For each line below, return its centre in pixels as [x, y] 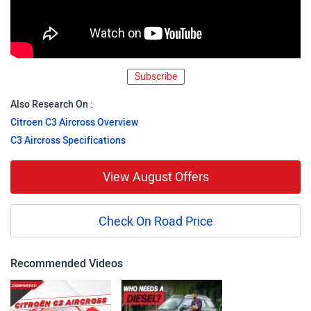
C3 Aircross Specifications [68, 141]
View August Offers [155, 177]
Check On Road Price [155, 221]
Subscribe [155, 77]
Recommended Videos [67, 263]
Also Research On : [52, 104]
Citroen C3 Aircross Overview [74, 123]
